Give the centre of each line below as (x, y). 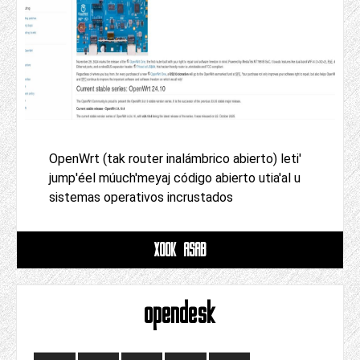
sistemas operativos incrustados (141, 198)
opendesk (180, 313)
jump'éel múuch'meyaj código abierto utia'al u (175, 178)
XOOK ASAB (180, 250)
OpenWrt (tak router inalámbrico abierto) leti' (175, 159)
